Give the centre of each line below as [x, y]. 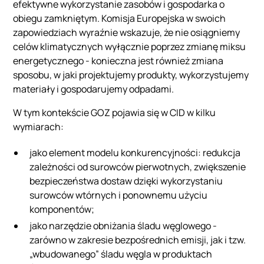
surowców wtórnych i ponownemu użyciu [119, 195]
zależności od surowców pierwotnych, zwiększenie [138, 166]
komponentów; [63, 209]
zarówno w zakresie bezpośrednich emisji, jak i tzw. [138, 240]
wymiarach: [39, 126]
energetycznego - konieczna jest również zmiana [118, 60]
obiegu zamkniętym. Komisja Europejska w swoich [120, 18]
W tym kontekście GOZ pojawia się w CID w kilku [115, 112]
